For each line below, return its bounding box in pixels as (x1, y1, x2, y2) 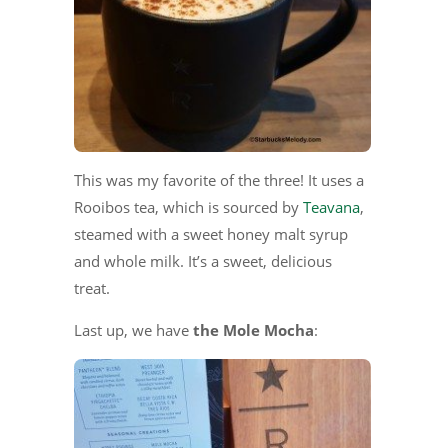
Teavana (303, 196, 360, 217)
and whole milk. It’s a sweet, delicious (74, 250, 332, 271)
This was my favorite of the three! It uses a (74, 169, 364, 190)
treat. (74, 277, 110, 298)
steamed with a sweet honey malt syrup (74, 223, 348, 244)
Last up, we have (74, 319, 189, 340)
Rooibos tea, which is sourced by (74, 196, 303, 217)
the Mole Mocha (189, 319, 314, 340)
